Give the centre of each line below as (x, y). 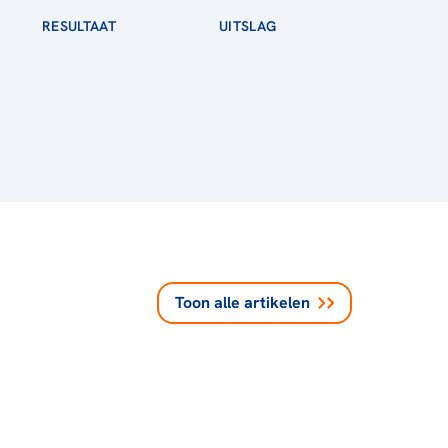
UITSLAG (248, 26)
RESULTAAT (79, 26)
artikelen (277, 302)
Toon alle (207, 302)
